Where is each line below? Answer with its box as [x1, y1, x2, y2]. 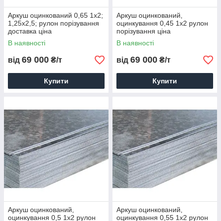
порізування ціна [116, 27, 171, 35]
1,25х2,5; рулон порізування [8, 19, 99, 27]
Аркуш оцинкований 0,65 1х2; [8, 11, 103, 19]
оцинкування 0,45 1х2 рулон [116, 19, 208, 27]
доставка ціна [8, 27, 52, 35]
